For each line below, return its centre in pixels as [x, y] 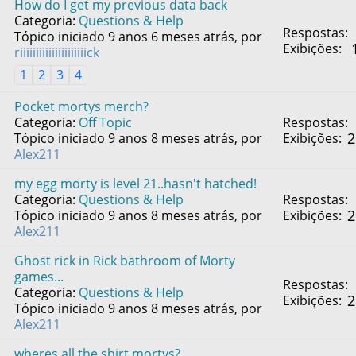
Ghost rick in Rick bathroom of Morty [124, 261]
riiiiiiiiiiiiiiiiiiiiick [56, 52]
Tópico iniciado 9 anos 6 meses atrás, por [138, 37]
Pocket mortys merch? [81, 106]
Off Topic [105, 122]
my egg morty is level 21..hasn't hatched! [135, 184]
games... [39, 277]
